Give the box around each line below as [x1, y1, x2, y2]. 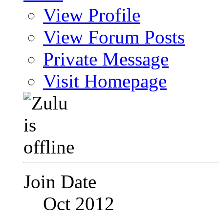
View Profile [43, 4, 140, 25]
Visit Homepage [43, 70, 167, 91]
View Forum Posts [43, 26, 185, 47]
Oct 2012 [43, 193, 114, 214]
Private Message [43, 48, 169, 69]
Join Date [23, 171, 96, 192]
